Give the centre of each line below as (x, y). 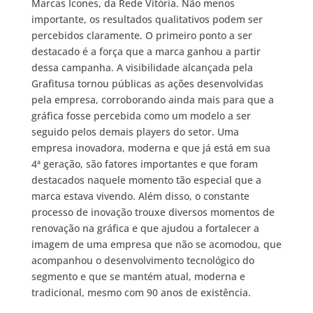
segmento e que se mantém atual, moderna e (138, 277)
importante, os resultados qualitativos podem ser (147, 20)
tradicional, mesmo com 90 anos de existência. (141, 293)
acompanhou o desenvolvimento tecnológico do (143, 261)
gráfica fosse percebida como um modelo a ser (141, 116)
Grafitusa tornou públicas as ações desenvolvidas (147, 84)
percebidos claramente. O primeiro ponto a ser (141, 36)
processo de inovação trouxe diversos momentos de (153, 212)
